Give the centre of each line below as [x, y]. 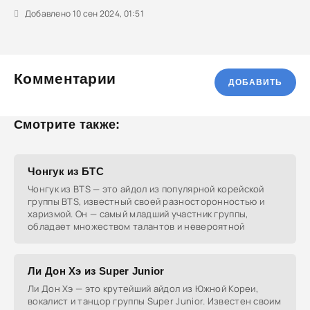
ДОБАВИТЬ [255, 82]
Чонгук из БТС [66, 171]
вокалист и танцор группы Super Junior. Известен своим [154, 301]
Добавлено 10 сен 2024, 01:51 [84, 13]
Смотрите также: [67, 125]
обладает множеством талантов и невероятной [136, 226]
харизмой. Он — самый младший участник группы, [138, 214]
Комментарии [65, 79]
